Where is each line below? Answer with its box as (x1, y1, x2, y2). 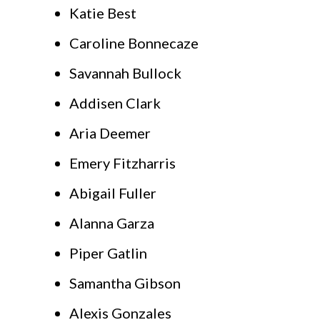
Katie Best (69, 4, 136, 22)
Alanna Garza (69, 214, 154, 232)
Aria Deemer (69, 124, 151, 142)
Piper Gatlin (69, 244, 147, 262)
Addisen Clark (69, 94, 161, 112)
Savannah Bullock (69, 64, 181, 82)
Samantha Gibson (69, 274, 181, 292)
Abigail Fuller (69, 184, 156, 202)
